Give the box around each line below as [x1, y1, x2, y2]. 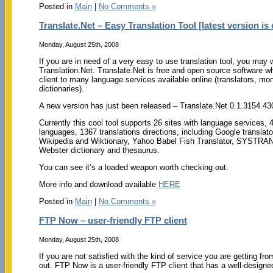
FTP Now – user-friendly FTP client [38, 215, 187, 226]
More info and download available [38, 179, 158, 189]
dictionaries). [38, 83, 84, 93]
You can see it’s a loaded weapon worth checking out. [38, 162, 229, 172]
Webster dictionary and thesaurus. [38, 145, 160, 155]
